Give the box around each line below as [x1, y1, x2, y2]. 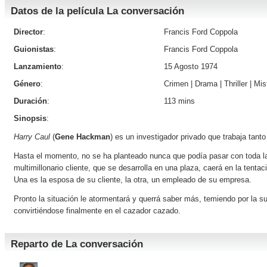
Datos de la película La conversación [11, 5, 184, 17]
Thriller [224, 79, 247, 88]
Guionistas [14, 45, 54, 54]
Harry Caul [14, 132, 50, 141]
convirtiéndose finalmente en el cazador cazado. [14, 206, 181, 215]
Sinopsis [14, 114, 46, 123]
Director [14, 27, 43, 36]
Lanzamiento [14, 62, 61, 71]
